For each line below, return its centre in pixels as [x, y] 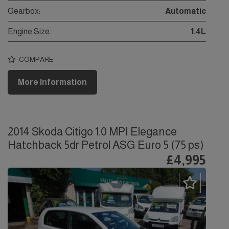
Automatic [186, 11]
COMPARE [36, 59]
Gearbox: [24, 11]
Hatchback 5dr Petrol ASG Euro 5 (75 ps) [106, 145]
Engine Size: [29, 32]
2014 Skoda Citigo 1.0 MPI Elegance [92, 132]
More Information [52, 82]
